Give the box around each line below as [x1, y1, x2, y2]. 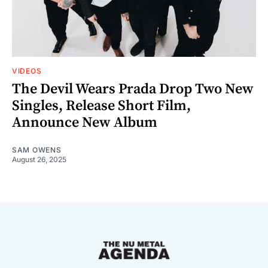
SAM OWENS [12, 145, 62, 154]
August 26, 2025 [12, 154, 66, 164]
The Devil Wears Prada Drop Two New [12, 80, 254, 98]
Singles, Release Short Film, [12, 96, 191, 115]
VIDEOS [12, 66, 42, 75]
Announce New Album [12, 113, 157, 132]
